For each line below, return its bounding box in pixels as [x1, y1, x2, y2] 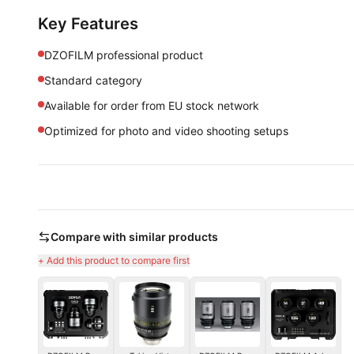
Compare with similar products [51, 230, 218, 243]
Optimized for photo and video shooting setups [44, 124, 288, 137]
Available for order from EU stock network [44, 99, 259, 112]
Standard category [44, 73, 142, 87]
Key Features [38, 14, 138, 33]
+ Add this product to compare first [38, 254, 190, 266]
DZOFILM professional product [44, 48, 203, 62]
